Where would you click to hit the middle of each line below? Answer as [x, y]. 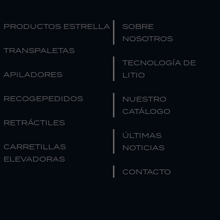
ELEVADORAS [34, 159]
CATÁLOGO [147, 111]
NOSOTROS [148, 39]
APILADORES [33, 74]
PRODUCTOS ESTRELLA [57, 26]
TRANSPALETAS [39, 50]
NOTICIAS [144, 148]
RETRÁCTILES [34, 123]
